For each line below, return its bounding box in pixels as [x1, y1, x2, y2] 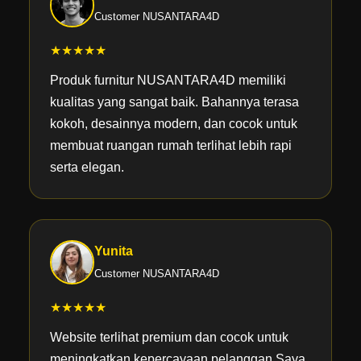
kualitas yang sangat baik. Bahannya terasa [49, 94, 299, 109]
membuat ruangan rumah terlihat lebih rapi [49, 138, 292, 152]
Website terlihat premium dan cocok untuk [49, 330, 288, 344]
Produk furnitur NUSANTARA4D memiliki [49, 73, 286, 87]
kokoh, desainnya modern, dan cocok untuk [49, 116, 297, 131]
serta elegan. [49, 160, 124, 174]
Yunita [93, 244, 133, 259]
